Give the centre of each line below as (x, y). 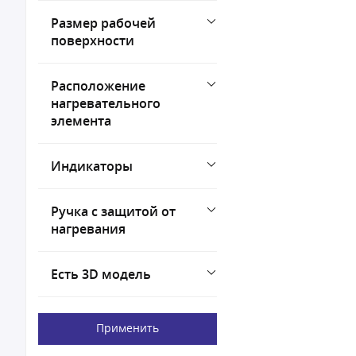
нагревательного (106, 103)
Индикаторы (92, 166)
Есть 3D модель (101, 274)
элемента (81, 121)
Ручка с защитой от (113, 211)
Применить (128, 328)
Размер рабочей (103, 23)
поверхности (93, 41)
